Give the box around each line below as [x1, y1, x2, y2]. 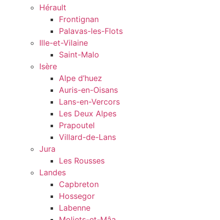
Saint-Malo [59, 50, 99, 60]
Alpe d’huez [59, 73, 102, 83]
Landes [39, 167, 66, 178]
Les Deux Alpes [59, 109, 116, 119]
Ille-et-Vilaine [39, 38, 88, 48]
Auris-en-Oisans [59, 85, 118, 95]
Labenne [59, 203, 90, 213]
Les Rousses [59, 156, 105, 166]
